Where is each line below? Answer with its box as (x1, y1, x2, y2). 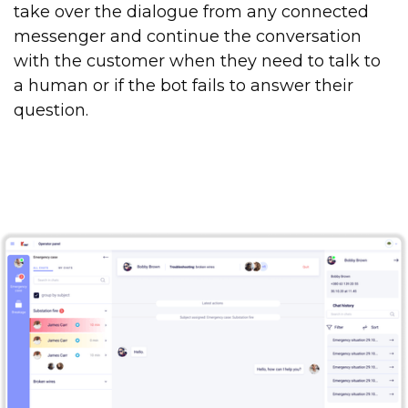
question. (14, 100, 88, 121)
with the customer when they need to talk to (14, 51, 381, 72)
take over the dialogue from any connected (14, 2, 369, 23)
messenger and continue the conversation (14, 26, 362, 47)
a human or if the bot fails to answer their (14, 76, 353, 97)
